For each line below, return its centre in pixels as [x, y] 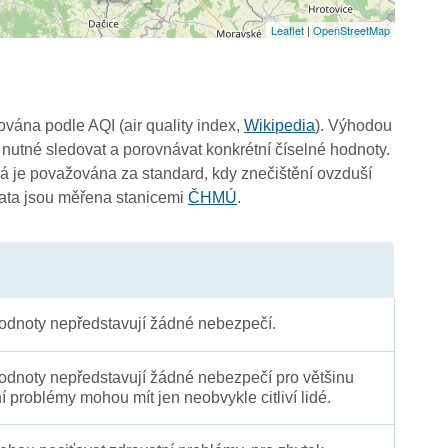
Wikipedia [280, 125]
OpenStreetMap [351, 29]
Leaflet [287, 29]
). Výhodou [354, 125]
